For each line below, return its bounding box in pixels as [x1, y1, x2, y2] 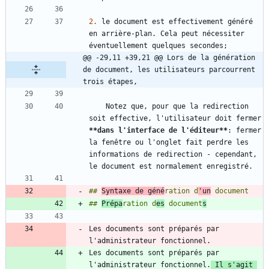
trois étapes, [83, 77, 138, 86]
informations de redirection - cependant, [89, 150, 257, 159]
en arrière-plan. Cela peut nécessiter [89, 29, 244, 38]
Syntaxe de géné [101, 187, 165, 196]
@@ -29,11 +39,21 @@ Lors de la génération [83, 53, 255, 62]
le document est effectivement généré [97, 17, 253, 26]
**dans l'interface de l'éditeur [89, 126, 219, 135]
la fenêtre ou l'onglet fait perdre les [89, 138, 249, 147]
